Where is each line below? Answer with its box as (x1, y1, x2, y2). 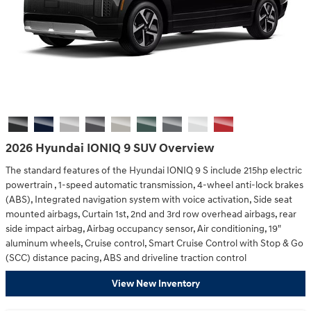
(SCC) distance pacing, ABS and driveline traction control (6, 252, 246, 264)
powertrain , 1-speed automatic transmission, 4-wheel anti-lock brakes (6, 179, 303, 191)
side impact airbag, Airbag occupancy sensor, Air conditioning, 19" (6, 223, 280, 235)
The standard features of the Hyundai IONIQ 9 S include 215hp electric (6, 165, 302, 176)
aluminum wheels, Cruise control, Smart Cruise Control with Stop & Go (6, 237, 303, 249)
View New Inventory (111, 277, 200, 289)
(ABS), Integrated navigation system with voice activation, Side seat (6, 194, 292, 205)
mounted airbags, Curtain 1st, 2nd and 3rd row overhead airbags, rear (6, 208, 296, 220)
